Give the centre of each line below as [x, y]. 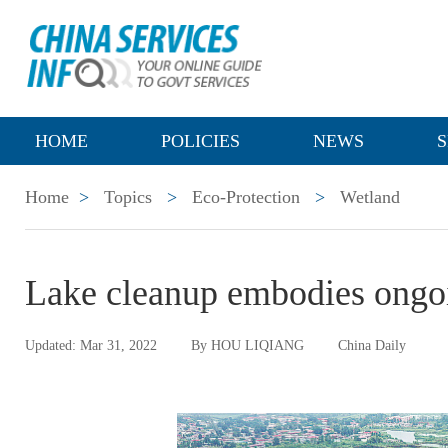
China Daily [372, 345]
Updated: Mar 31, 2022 [91, 345]
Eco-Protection [246, 197]
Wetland [370, 197]
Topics [128, 197]
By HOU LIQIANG [247, 345]
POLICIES [200, 141]
